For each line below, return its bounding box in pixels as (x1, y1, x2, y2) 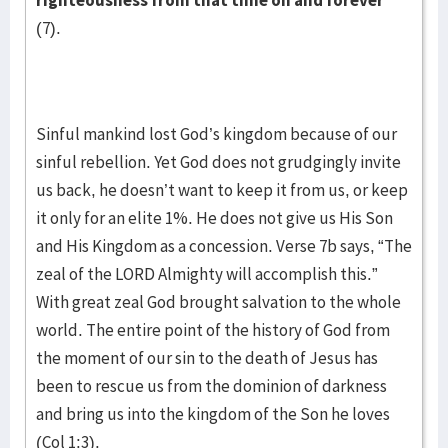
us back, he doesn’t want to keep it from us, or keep (36, 179, 408, 201)
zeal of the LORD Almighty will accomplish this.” (36, 263, 378, 285)
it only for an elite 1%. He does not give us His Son (36, 207, 393, 229)
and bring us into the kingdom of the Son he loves (36, 403, 390, 425)
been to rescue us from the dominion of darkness (36, 375, 387, 397)
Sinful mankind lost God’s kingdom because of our (36, 123, 397, 145)
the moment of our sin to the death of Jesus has (36, 347, 378, 369)
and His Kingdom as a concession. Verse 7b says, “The (36, 235, 412, 257)
